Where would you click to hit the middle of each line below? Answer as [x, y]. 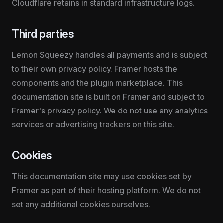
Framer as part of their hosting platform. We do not [106, 190]
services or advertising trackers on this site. [93, 124]
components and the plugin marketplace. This [97, 83]
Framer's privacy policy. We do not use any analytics [110, 111]
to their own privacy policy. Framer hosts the [95, 69]
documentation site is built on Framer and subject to [108, 97]
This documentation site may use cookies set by [102, 176]
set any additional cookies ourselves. [81, 204]
